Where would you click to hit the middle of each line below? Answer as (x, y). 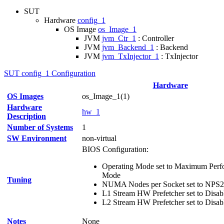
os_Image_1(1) (106, 96)
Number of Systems (40, 127)
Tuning (19, 180)
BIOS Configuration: (115, 149)
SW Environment (37, 138)
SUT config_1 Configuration (50, 73)
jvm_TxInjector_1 (130, 56)
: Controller (155, 38)
